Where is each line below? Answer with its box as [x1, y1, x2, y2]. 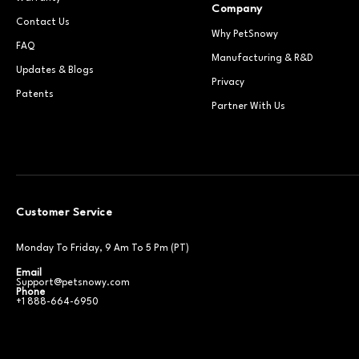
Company [212, 3, 263, 14]
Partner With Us [212, 102, 285, 111]
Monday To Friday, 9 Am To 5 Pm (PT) [16, 244, 189, 253]
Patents [16, 90, 54, 99]
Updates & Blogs [16, 66, 94, 75]
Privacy [212, 78, 244, 87]
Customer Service [16, 207, 112, 218]
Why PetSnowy [212, 30, 278, 39]
